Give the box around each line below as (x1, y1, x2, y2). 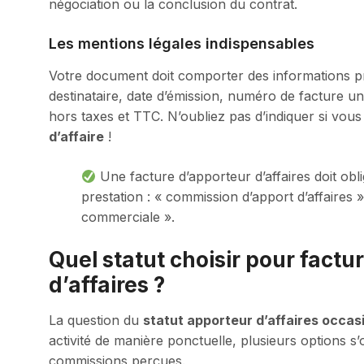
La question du (49, 312, 143, 328)
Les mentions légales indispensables (49, 35, 314, 52)
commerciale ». (81, 209, 175, 225)
